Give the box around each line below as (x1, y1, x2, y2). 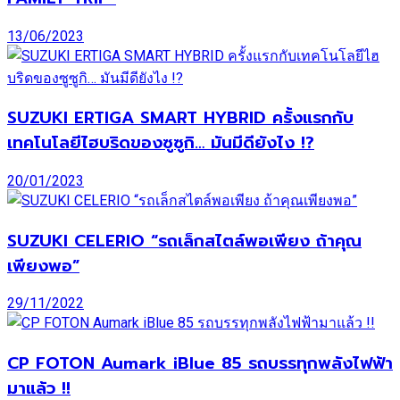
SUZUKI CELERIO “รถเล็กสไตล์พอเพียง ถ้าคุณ (7, 228, 362, 254)
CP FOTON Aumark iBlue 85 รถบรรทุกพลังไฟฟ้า (7, 351, 393, 377)
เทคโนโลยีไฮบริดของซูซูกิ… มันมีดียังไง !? (7, 130, 314, 156)
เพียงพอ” (7, 253, 79, 279)
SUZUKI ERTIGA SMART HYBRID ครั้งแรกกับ (7, 105, 354, 131)
